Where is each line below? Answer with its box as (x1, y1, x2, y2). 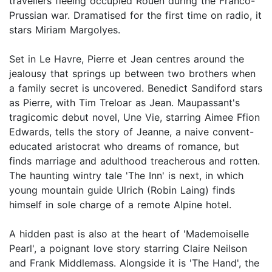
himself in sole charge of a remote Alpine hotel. (9, 199, 231, 211)
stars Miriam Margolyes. (9, 24, 120, 36)
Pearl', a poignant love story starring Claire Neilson (9, 242, 247, 255)
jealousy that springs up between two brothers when (9, 67, 256, 80)
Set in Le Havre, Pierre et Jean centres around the (9, 53, 244, 66)
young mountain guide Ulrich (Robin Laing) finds (9, 184, 235, 197)
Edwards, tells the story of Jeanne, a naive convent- (9, 126, 254, 138)
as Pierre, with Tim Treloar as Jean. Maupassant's (9, 97, 240, 109)
